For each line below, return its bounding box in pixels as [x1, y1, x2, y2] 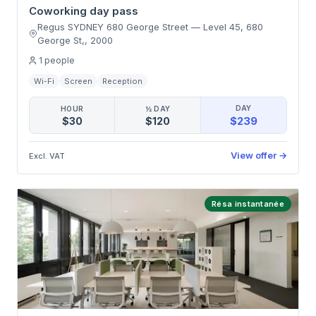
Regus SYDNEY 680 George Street [37, 21, 188, 32]
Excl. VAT [29, 150, 65, 161]
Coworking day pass [29, 4, 138, 18]
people [44, 55, 75, 66]
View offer [231, 150, 276, 161]
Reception [102, 76, 142, 86]
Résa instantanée [212, 199, 284, 209]
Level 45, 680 [202, 21, 263, 32]
